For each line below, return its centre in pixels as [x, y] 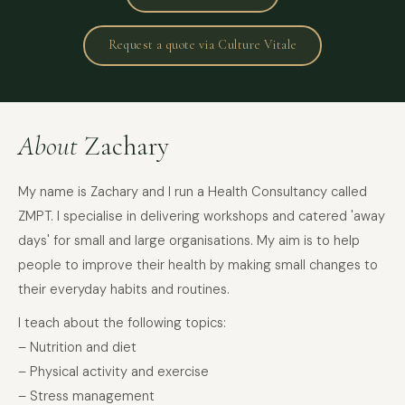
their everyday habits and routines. [124, 289]
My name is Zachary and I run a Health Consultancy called [193, 191]
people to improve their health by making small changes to [198, 264]
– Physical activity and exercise [113, 371]
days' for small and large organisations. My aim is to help [189, 240]
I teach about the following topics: [122, 322]
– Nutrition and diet [77, 347]
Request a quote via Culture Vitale [202, 45]
